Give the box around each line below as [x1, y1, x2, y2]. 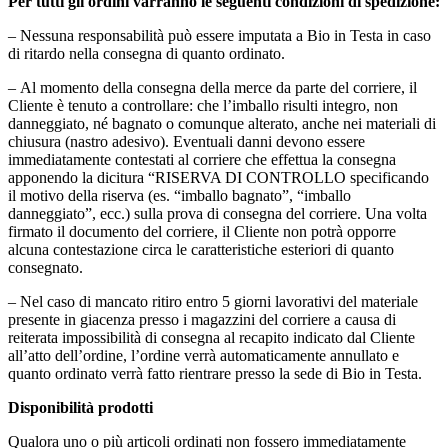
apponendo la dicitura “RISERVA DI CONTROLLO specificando [8, 168, 429, 186]
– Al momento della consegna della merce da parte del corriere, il [8, 78, 417, 96]
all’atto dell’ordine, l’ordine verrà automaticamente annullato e [8, 346, 399, 364]
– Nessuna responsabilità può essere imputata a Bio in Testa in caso [8, 26, 431, 44]
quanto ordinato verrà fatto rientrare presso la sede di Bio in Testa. [8, 364, 422, 382]
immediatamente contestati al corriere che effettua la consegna [8, 150, 396, 168]
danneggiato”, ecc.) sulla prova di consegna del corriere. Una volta [8, 204, 427, 222]
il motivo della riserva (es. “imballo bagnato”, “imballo [8, 186, 351, 204]
